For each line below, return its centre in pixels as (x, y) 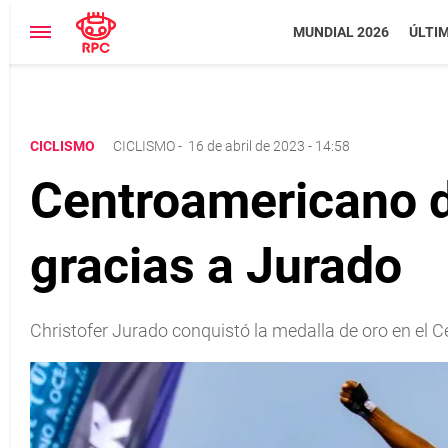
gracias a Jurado (216, 266)
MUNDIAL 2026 (340, 32)
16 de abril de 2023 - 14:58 (269, 146)
